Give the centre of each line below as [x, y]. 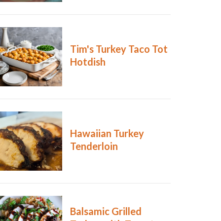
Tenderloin [94, 146]
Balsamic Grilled [106, 211]
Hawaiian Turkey [107, 133]
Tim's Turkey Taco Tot [119, 49]
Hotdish [88, 62]
